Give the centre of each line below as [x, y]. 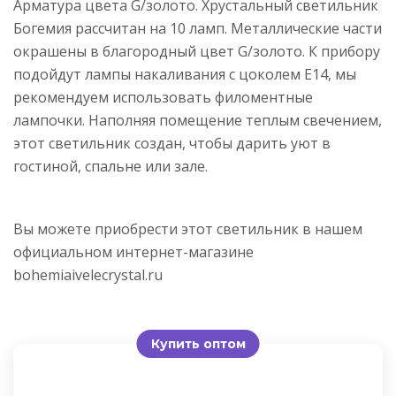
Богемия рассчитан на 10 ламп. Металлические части [198, 28]
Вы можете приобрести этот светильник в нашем [188, 229]
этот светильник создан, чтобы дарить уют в [172, 143]
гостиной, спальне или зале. [110, 166]
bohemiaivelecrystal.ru [88, 275]
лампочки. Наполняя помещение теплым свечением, [198, 120]
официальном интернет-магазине [133, 252]
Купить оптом [198, 344]
